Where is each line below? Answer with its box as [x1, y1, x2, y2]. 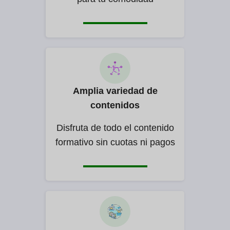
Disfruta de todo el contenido [56, 123, 174, 133]
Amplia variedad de [72, 86, 158, 97]
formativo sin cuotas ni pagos [55, 137, 175, 148]
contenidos [90, 100, 140, 111]
